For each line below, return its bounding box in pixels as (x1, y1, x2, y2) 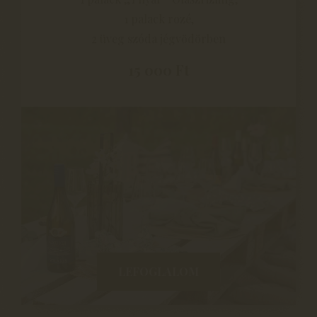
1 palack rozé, (123, 11, 194, 26)
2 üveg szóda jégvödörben (91, 30, 226, 46)
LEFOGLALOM (118, 263, 199, 279)
